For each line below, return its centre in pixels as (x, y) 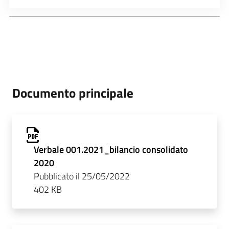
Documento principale (73, 93)
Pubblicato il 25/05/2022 (82, 176)
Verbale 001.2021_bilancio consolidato (111, 149)
